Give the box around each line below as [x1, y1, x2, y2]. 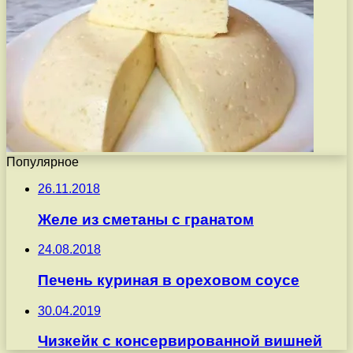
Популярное [6, 154, 79, 169]
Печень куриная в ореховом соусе [38, 272, 299, 289]
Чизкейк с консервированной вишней [38, 333, 322, 350]
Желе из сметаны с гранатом [38, 210, 254, 228]
